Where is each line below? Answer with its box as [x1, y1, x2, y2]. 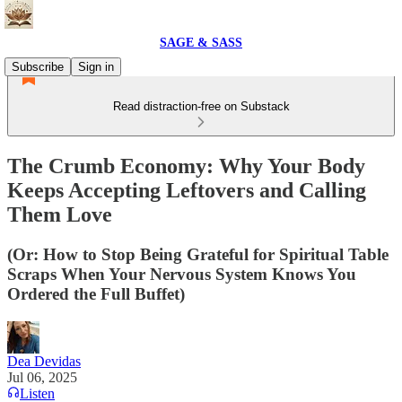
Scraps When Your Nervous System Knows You [7, 264, 356, 284]
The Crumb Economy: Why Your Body [7, 153, 365, 178]
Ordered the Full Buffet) [7, 284, 185, 303]
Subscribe [12, 60, 64, 74]
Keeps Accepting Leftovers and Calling [7, 178, 366, 202]
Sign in [78, 60, 114, 74]
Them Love [7, 202, 112, 226]
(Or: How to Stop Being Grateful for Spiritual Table [7, 244, 389, 264]
